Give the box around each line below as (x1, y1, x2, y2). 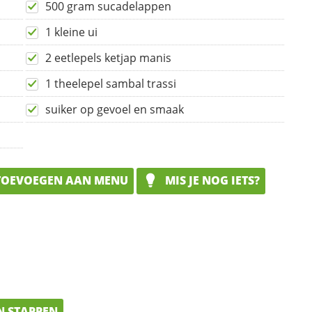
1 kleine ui (45, 24, 97, 40)
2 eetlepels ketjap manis (45, 50, 171, 66)
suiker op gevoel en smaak (45, 102, 184, 118)
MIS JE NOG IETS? (162, 173, 260, 189)
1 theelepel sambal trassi (45, 76, 176, 92)
